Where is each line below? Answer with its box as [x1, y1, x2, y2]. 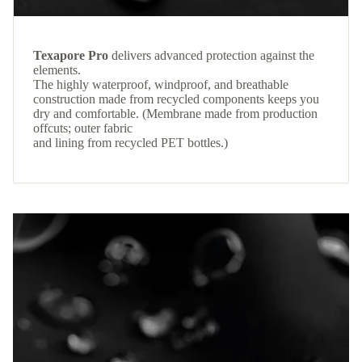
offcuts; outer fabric [33, 121, 133, 136]
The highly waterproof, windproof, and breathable [33, 78, 288, 92]
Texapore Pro [33, 48, 108, 63]
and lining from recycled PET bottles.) [33, 136, 228, 150]
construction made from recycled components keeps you [33, 92, 319, 107]
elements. [33, 63, 81, 78]
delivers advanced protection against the [108, 48, 314, 63]
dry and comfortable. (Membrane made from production [33, 107, 318, 121]
